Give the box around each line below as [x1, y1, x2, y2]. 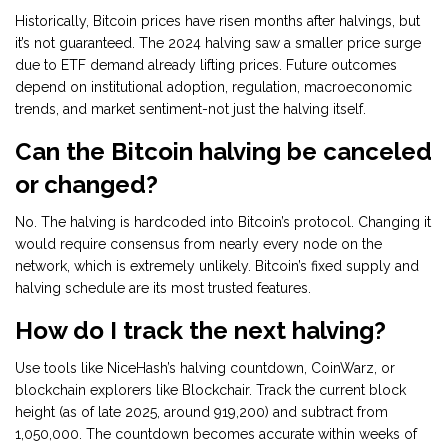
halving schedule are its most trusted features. [15, 280, 311, 297]
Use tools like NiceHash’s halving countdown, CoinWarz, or [15, 360, 395, 377]
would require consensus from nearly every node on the [15, 236, 382, 253]
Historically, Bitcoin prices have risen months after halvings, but [15, 13, 420, 30]
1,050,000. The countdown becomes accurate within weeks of [15, 426, 417, 443]
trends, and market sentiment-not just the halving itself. [15, 101, 366, 118]
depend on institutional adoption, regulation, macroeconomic [15, 79, 412, 96]
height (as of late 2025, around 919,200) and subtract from [15, 404, 388, 421]
